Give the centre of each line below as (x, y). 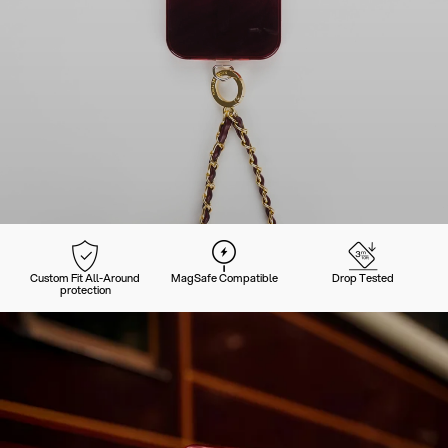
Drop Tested (362, 278)
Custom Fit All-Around (85, 278)
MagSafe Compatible (224, 278)
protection (85, 290)
